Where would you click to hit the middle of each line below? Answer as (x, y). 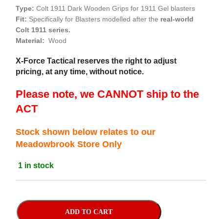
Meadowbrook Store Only (69, 144)
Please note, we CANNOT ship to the (107, 94)
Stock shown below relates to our (86, 132)
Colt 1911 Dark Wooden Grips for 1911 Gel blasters (115, 8)
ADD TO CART (89, 212)
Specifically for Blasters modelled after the (94, 19)
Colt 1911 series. (43, 30)
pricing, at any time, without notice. (80, 72)
